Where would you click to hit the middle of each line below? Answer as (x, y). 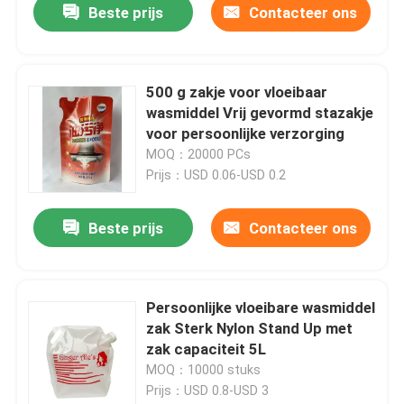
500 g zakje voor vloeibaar (237, 92)
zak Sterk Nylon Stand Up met (250, 329)
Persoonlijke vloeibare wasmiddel (261, 308)
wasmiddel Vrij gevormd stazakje (260, 113)
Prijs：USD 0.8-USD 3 (208, 391)
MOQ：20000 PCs (199, 155)
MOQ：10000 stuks (204, 370)
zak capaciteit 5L (207, 349)
